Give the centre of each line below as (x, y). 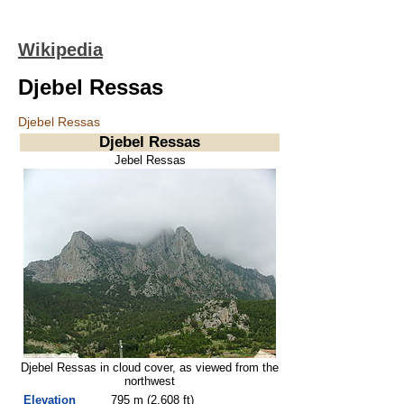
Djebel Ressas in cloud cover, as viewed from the (150, 367)
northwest (150, 381)
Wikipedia (60, 50)
